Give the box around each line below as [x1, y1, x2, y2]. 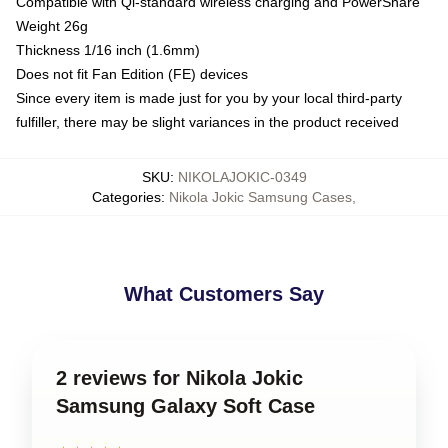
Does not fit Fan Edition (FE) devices [16, 65, 248, 82]
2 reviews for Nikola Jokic [56, 366, 303, 389]
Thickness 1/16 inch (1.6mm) [16, 41, 200, 58]
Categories [92, 188, 161, 205]
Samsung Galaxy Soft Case [56, 394, 315, 417]
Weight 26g [16, 17, 88, 34]
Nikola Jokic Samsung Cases [169, 188, 352, 205]
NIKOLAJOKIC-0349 [177, 168, 307, 185]
